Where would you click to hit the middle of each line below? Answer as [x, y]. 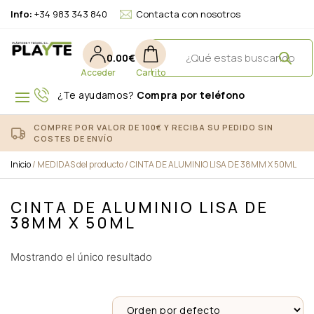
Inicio [21, 164]
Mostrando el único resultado [81, 257]
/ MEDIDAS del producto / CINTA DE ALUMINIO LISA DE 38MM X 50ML [164, 164]
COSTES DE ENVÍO [73, 138]
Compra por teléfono [191, 95]
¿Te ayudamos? [97, 95]
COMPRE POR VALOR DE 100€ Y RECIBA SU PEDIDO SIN [153, 127]
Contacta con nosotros [189, 14]
